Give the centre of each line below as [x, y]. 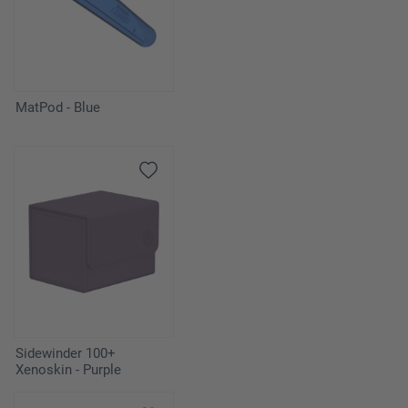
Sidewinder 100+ [66, 354]
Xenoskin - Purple [68, 370]
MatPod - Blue [58, 108]
